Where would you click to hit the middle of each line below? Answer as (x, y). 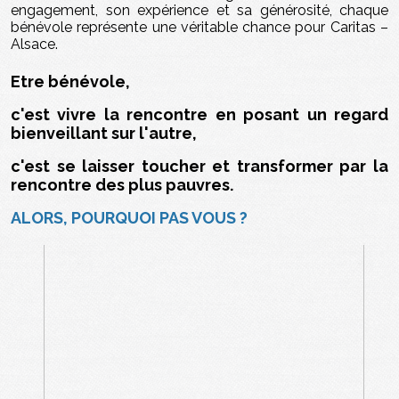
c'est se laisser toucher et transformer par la (199, 166)
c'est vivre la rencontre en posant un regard (199, 114)
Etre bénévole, (70, 81)
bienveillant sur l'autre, (104, 133)
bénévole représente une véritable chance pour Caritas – (199, 27)
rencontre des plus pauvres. (122, 184)
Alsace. (34, 44)
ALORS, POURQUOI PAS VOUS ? (129, 217)
